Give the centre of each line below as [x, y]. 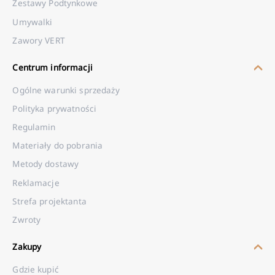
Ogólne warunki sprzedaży [66, 90]
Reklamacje [36, 182]
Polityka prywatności [55, 108]
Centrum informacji [52, 67]
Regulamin [34, 126]
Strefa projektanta [49, 201]
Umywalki [33, 21]
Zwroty [27, 219]
